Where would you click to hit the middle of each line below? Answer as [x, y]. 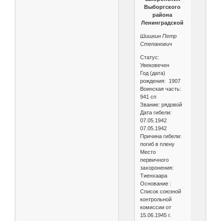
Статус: [149, 57]
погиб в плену [157, 144]
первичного [154, 160]
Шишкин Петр [158, 36]
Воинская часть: [160, 89]
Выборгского [162, 7]
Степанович [156, 44]
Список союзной [160, 191]
